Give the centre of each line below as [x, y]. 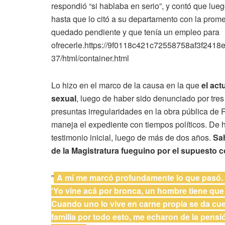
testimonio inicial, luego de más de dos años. [132, 137]
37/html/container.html [90, 58]
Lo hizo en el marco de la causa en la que [126, 85]
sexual [64, 98]
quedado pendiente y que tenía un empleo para [135, 32]
